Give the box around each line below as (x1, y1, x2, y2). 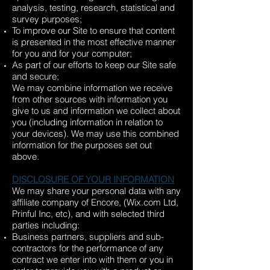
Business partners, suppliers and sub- (12, 231, 164, 242)
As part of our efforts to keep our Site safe (12, 59, 176, 71)
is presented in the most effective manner (12, 36, 175, 48)
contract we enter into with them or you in (12, 254, 173, 265)
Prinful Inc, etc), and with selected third (12, 208, 165, 219)
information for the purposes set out (12, 139, 152, 151)
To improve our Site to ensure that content (12, 25, 175, 36)
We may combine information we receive (12, 82, 172, 93)
